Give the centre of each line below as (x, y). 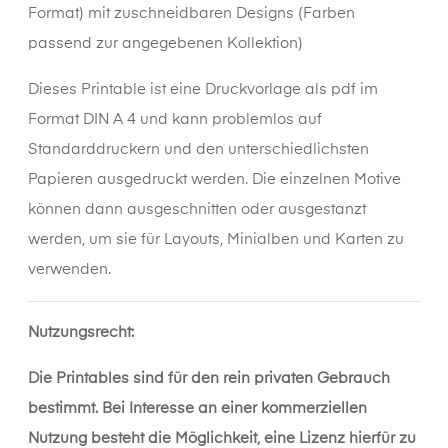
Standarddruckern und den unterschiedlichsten (198, 150)
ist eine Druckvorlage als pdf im (262, 90)
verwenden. (69, 270)
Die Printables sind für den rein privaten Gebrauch (209, 379)
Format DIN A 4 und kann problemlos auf (175, 120)
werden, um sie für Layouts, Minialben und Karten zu (216, 240)
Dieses (54, 90)
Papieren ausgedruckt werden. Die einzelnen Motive (214, 180)
